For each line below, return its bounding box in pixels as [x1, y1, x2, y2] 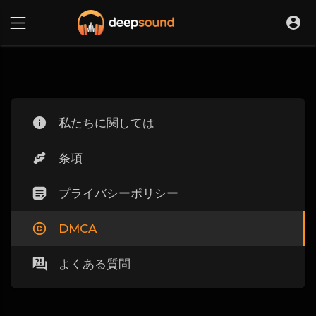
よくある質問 [59, 257, 130, 271]
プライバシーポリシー [59, 186, 178, 200]
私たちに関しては [59, 116, 154, 130]
